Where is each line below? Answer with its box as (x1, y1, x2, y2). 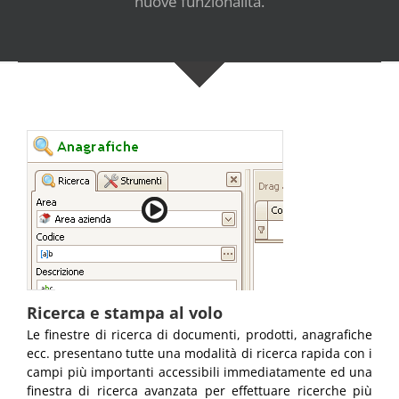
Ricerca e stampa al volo (27, 302, 223, 324)
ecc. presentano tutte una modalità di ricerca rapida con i (27, 345, 372, 362)
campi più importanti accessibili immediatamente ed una (27, 363, 372, 381)
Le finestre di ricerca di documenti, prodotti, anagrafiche (27, 326, 372, 344)
